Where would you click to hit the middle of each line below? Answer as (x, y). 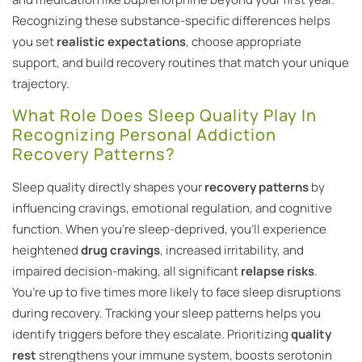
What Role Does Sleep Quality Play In (164, 116)
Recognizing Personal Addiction (144, 135)
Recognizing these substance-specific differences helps (171, 20)
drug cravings (120, 250)
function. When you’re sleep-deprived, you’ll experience (169, 229)
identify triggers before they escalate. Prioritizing (152, 335)
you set (34, 41)
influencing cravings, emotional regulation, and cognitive (172, 208)
